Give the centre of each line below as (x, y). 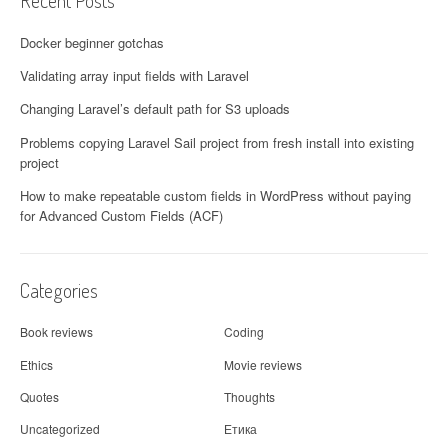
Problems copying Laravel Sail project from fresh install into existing (217, 142)
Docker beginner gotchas (92, 42)
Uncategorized (60, 429)
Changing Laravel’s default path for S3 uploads (155, 109)
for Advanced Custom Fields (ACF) (121, 215)
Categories (59, 289)
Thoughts (249, 396)
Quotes (39, 396)
